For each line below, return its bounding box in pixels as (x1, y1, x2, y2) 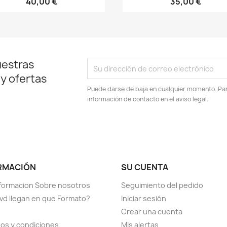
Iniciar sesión (121, 194, 166, 204)
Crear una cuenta (121, 207, 182, 217)
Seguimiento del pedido (121, 180, 203, 191)
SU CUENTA (121, 162, 168, 173)
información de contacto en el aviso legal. (87, 95, 209, 104)
